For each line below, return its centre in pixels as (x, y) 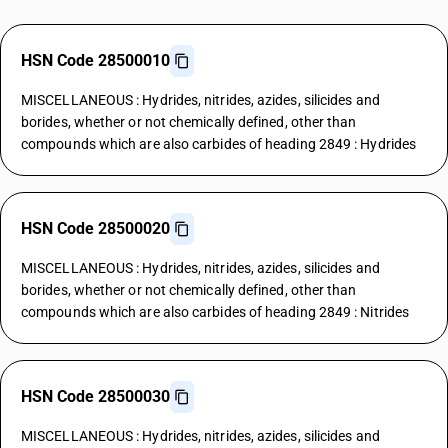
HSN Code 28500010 (95, 60)
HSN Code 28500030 (95, 396)
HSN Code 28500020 (95, 228)
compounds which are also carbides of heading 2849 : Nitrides (215, 312)
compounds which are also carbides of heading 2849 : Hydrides (219, 144)
